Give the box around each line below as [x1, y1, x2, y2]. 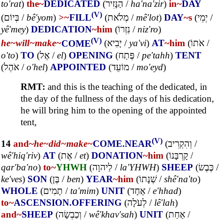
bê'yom [27, 12, 53, 23]
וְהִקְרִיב [168, 138, 192, 149]
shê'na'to [164, 174, 197, 185]
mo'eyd [137, 61, 163, 72]
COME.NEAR [93, 138, 152, 149]
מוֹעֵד [111, 61, 129, 72]
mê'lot [136, 12, 159, 23]
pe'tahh [142, 50, 170, 60]
